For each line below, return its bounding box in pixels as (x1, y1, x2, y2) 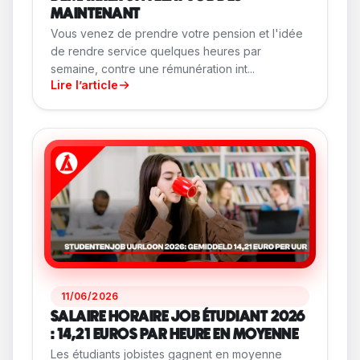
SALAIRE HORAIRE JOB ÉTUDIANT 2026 (51, 309, 305, 325)
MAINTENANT (51, 6, 141, 22)
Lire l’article (51, 78, 118, 92)
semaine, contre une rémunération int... (51, 62, 255, 76)
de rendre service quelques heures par (51, 44, 261, 59)
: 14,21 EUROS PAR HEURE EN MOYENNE (51, 327, 299, 343)
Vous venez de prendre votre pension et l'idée (51, 27, 303, 41)
